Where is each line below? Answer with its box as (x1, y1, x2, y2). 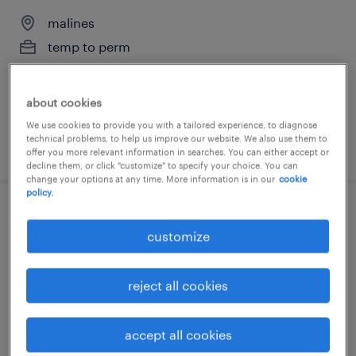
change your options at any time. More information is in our (26, 173, 276, 184)
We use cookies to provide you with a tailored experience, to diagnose (26, 119, 318, 130)
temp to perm (48, 39, 130, 54)
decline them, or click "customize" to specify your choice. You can (26, 160, 299, 171)
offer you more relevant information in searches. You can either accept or (26, 146, 330, 157)
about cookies (26, 95, 103, 110)
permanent (48, 273, 114, 288)
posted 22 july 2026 (20, 138, 138, 153)
